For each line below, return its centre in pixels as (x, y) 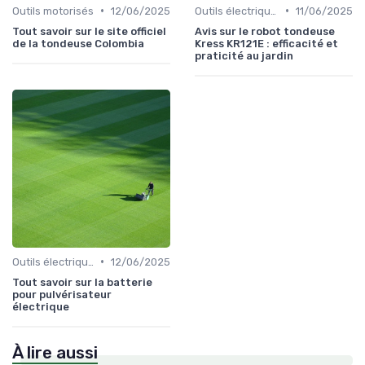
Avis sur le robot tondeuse (265, 31)
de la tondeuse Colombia (78, 43)
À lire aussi (55, 352)
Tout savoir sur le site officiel (89, 31)
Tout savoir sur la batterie (82, 282)
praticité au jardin (244, 55)
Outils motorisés (53, 11)
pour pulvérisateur (62, 294)
